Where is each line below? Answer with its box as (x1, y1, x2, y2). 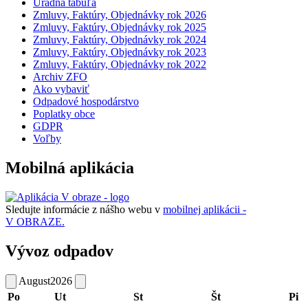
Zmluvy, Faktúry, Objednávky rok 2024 (33, 34, 206, 46)
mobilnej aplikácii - (163, 203, 246, 216)
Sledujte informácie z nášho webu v (5, 203, 163, 216)
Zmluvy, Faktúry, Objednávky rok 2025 (33, 21, 206, 34)
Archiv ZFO (33, 71, 87, 83)
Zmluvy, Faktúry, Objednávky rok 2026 (33, 9, 206, 21)
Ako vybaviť (33, 83, 89, 96)
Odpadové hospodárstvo (33, 96, 139, 108)
